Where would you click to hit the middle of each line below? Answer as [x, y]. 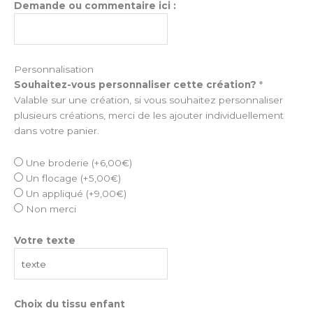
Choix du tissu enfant [70, 304]
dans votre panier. [57, 130]
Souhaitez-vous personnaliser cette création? [135, 84]
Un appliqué [54, 193]
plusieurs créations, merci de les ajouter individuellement [149, 115]
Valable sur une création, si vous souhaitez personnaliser [148, 100]
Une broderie [57, 162]
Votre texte [45, 241]
